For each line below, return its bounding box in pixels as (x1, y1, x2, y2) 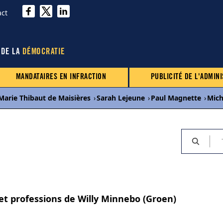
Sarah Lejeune (97, 93, 145, 103)
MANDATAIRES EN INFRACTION (15, 73, 107, 81)
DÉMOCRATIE (22, 48, 65, 57)
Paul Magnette (151, 93, 201, 103)
